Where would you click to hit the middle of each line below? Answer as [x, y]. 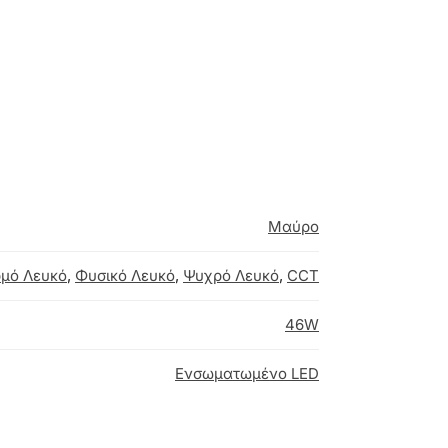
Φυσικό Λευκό [125, 275]
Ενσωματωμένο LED [247, 373]
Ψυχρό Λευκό [231, 275]
